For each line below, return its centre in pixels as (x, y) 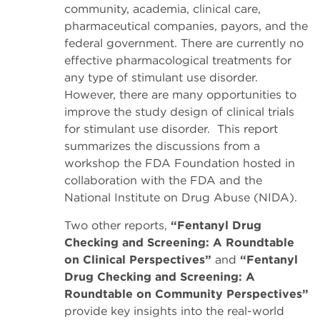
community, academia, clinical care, (162, 9)
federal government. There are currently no (184, 43)
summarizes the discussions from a (162, 146)
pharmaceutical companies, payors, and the (186, 26)
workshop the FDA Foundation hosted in (180, 163)
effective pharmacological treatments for (178, 60)
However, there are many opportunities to (180, 94)
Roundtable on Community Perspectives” (186, 294)
